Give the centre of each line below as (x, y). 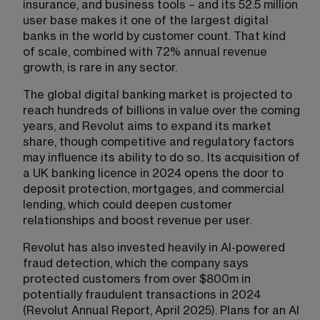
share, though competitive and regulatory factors (160, 142)
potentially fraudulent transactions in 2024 (143, 295)
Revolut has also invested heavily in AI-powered (155, 247)
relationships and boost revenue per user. (137, 220)
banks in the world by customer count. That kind (156, 36)
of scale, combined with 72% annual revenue (146, 52)
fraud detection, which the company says (137, 263)
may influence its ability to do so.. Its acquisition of (163, 157)
